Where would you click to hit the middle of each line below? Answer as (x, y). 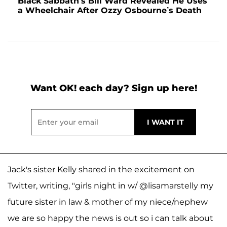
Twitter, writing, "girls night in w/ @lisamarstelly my (110, 185)
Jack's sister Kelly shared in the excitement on (101, 169)
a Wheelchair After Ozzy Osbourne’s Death (110, 10)
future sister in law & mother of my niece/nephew (108, 202)
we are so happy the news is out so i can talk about (110, 218)
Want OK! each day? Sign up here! (113, 88)
